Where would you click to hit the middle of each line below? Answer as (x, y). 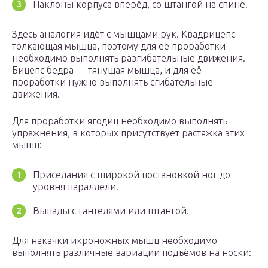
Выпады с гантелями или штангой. (111, 211)
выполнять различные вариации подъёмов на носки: (132, 253)
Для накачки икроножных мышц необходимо (115, 241)
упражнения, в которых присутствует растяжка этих (128, 133)
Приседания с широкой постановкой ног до (132, 175)
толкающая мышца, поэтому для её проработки (119, 46)
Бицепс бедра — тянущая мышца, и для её (107, 70)
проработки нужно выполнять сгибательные (112, 82)
